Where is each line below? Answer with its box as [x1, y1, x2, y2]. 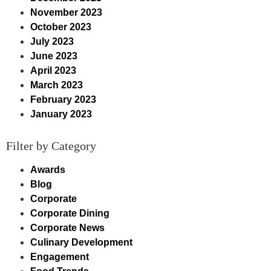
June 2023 [30, 51, 77, 61]
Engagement [30, 252, 89, 262]
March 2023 [30, 80, 83, 90]
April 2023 [30, 65, 76, 76]
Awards [30, 165, 65, 175]
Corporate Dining [30, 208, 109, 218]
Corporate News [30, 223, 105, 233]
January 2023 [30, 109, 92, 119]
